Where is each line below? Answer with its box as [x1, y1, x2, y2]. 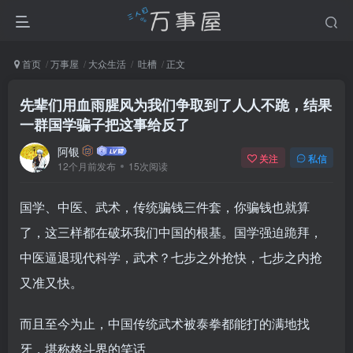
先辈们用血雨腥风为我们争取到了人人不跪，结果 [20, 95, 332, 115]
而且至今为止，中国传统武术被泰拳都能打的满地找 [20, 314, 310, 333]
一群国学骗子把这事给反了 [20, 114, 190, 135]
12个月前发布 [58, 158, 116, 173]
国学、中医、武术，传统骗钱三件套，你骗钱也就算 [20, 198, 310, 216]
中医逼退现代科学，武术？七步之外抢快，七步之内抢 [20, 248, 322, 266]
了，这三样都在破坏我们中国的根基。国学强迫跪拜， [20, 223, 322, 241]
